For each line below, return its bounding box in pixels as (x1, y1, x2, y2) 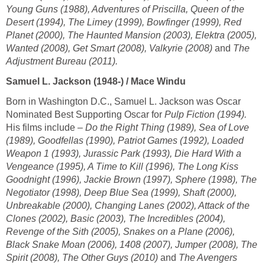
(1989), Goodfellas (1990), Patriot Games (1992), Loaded (6, 135, 244, 146)
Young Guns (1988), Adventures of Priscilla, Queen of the (6, 4, 244, 14)
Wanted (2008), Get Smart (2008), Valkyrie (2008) (6, 43, 215, 53)
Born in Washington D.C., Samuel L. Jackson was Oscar (6, 96, 241, 106)
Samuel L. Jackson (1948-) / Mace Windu (6, 76, 186, 86)
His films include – (6, 122, 83, 132)
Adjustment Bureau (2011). (6, 56, 118, 66)
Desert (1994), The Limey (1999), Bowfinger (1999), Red (6, 17, 241, 27)
